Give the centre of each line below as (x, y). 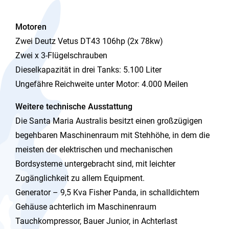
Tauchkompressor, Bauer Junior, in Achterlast (96, 221)
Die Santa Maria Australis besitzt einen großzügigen (109, 121)
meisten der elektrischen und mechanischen (94, 149)
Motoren (31, 27)
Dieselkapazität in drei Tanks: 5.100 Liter (88, 70)
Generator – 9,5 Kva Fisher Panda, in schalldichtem (107, 192)
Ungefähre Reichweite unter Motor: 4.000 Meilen (102, 84)
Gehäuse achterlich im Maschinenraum (86, 207)
